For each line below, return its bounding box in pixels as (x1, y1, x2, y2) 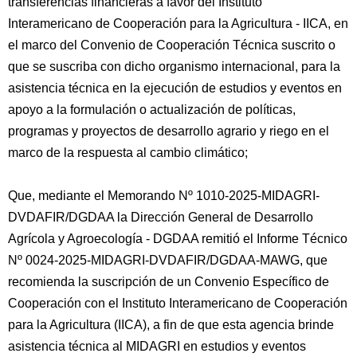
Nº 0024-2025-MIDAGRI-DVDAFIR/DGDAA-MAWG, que (8, 253, 328, 267)
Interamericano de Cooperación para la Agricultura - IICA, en (8, 17, 348, 30)
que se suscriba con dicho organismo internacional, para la (8, 60, 340, 73)
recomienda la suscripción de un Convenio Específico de (8, 275, 329, 288)
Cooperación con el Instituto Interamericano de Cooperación (8, 296, 347, 310)
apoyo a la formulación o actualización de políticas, (8, 103, 296, 116)
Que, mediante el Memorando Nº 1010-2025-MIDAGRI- (8, 189, 320, 202)
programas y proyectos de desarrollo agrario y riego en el (8, 124, 329, 138)
